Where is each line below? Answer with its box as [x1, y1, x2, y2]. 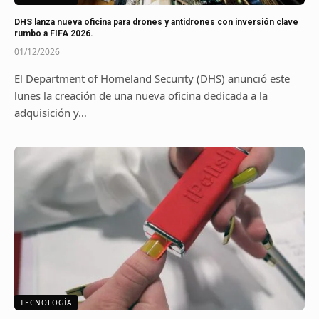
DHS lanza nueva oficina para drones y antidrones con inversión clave [14, 17, 298, 27]
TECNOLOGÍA [20, 297, 72, 308]
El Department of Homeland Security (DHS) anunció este [14, 71, 290, 85]
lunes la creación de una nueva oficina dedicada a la [14, 88, 268, 103]
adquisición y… [14, 105, 87, 120]
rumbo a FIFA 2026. [14, 28, 93, 38]
